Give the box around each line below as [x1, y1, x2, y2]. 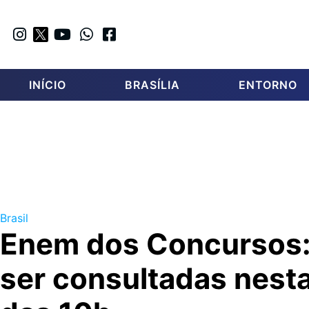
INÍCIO [29, 78, 67, 92]
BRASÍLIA [125, 78, 181, 92]
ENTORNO [239, 78, 298, 92]
